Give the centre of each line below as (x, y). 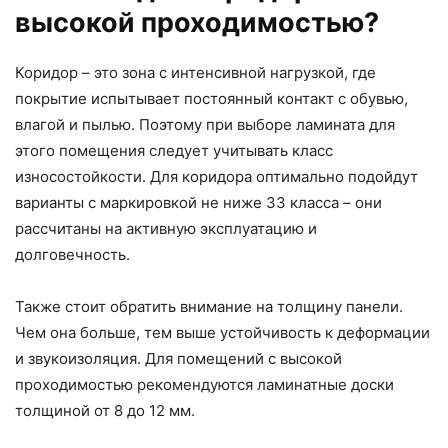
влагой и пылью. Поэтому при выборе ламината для (205, 125)
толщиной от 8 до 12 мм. (105, 411)
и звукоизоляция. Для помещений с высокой (178, 359)
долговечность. (72, 255)
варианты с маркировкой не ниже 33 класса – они (198, 203)
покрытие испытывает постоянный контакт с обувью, (211, 99)
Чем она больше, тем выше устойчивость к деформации (222, 333)
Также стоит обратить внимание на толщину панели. (209, 307)
